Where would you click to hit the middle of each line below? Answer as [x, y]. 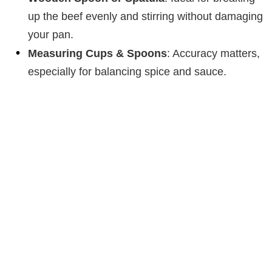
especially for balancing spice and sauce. [127, 71]
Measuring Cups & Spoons [97, 53]
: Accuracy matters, [213, 53]
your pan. [51, 34]
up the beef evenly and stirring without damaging [145, 16]
